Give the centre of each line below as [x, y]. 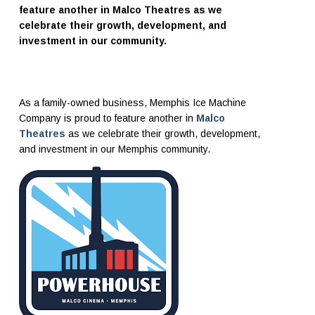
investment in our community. [92, 41]
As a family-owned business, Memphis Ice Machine [132, 103]
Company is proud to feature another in [107, 118]
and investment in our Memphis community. [114, 149]
